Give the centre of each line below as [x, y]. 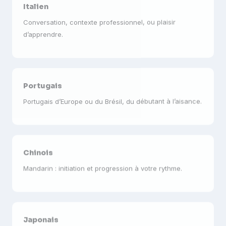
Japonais [41, 213]
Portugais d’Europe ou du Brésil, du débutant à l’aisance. [112, 94]
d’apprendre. [43, 27]
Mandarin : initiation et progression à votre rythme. [103, 161]
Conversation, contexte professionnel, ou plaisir [99, 15]
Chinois [38, 146]
